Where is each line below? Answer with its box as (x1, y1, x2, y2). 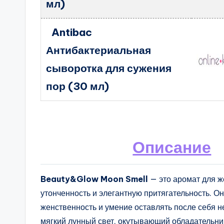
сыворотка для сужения (46, 61, 172, 75)
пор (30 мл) (46, 79, 109, 93)
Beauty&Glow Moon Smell (40, 174, 148, 184)
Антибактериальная (46, 43, 151, 57)
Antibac (51, 25, 92, 39)
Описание (132, 137, 211, 157)
